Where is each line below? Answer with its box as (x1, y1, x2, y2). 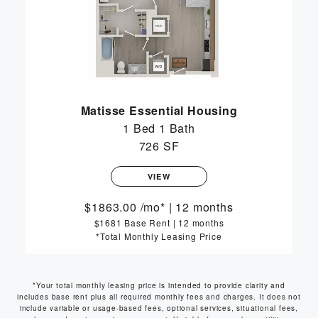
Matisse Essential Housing (80, 102, 238, 119)
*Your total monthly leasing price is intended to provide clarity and (33, 280, 285, 291)
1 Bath (159, 120, 195, 137)
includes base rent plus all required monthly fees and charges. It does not (17, 292, 301, 302)
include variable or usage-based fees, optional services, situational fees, (19, 303, 299, 314)
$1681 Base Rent (94, 216, 170, 229)
